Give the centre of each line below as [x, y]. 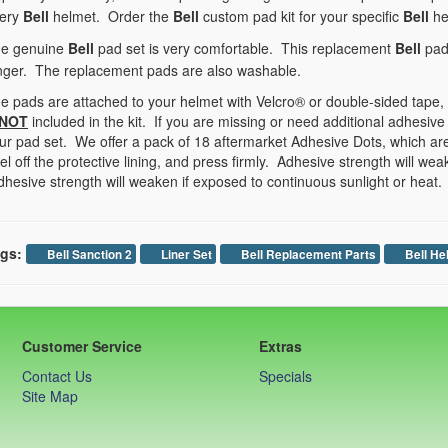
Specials [286, 376]
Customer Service [81, 346]
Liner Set [185, 254]
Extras [281, 346]
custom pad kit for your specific [301, 16]
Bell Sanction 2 [88, 254]
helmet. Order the [113, 16]
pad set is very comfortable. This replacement [247, 48]
